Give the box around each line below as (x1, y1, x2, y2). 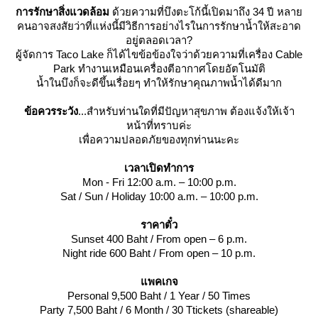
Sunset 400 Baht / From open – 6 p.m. (71, 233, 247, 246)
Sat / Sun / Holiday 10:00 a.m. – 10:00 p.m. (60, 190, 258, 203)
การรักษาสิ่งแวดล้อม (16, 6, 109, 18)
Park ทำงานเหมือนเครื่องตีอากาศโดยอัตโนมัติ (53, 62, 265, 75)
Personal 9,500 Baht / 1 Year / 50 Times (67, 290, 251, 302)
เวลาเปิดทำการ (124, 162, 194, 175)
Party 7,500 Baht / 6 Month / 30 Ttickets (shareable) (40, 304, 278, 317)
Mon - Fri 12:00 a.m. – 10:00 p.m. (82, 176, 236, 189)
